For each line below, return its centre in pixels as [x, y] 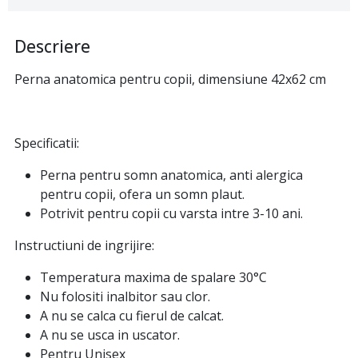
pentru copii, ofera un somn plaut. [142, 195]
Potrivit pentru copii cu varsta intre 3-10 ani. [171, 214]
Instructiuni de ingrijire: [84, 246]
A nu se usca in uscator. [110, 335]
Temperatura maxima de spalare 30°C [153, 278]
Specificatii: [47, 143]
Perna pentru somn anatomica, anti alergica [171, 175]
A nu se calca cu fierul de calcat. [132, 316]
